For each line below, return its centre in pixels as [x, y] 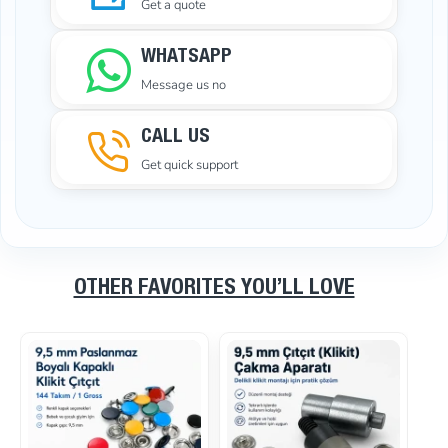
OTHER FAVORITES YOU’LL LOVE [214, 289]
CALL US [175, 138]
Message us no [183, 85]
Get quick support [189, 165]
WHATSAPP [186, 58]
